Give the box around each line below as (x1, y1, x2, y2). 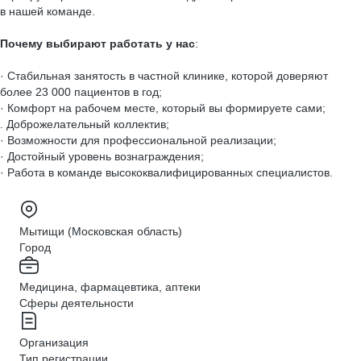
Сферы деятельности (19, 297, 134, 309)
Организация (19, 336, 89, 349)
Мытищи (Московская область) (19, 225, 182, 238)
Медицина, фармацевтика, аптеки (19, 280, 201, 293)
